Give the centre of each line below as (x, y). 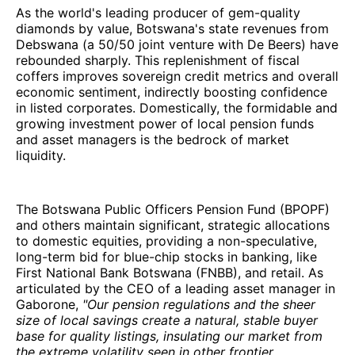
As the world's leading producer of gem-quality (158, 13)
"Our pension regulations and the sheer (199, 305)
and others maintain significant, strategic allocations (173, 225)
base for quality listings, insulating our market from (169, 336)
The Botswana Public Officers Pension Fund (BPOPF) (173, 210)
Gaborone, (49, 305)
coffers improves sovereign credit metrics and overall (177, 76)
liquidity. (41, 156)
